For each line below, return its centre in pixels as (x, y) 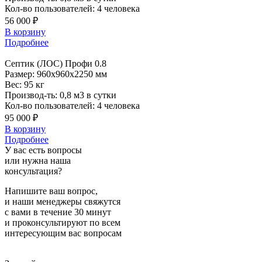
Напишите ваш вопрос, (51, 191)
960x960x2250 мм (72, 74)
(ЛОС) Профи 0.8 (72, 63)
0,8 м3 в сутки (88, 95)
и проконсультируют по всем (63, 222)
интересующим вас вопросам (63, 233)
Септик (21, 63)
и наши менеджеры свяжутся (63, 201)
